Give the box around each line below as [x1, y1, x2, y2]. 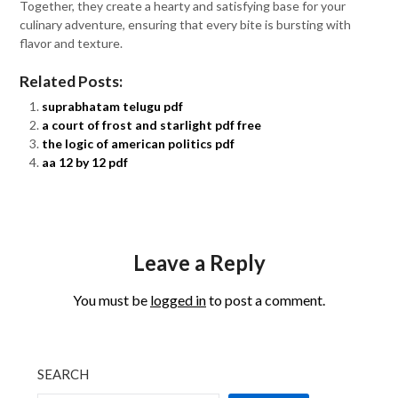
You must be [73, 291, 150, 309]
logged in [150, 291, 206, 309]
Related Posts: [20, 72, 123, 91]
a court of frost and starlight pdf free [42, 117, 262, 132]
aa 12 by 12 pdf [42, 155, 129, 170]
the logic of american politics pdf [42, 136, 235, 151]
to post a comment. [206, 291, 325, 309]
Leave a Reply [132, 250, 266, 276]
